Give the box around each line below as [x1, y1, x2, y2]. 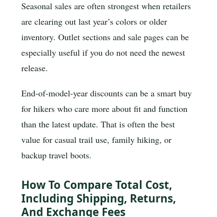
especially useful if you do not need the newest [21, 46, 185, 58]
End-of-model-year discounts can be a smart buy [21, 87, 192, 99]
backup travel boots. [21, 149, 92, 161]
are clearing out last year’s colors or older [21, 15, 167, 27]
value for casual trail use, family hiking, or [21, 133, 171, 145]
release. [21, 62, 48, 74]
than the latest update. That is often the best [21, 118, 175, 130]
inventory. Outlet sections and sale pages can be [21, 31, 189, 43]
